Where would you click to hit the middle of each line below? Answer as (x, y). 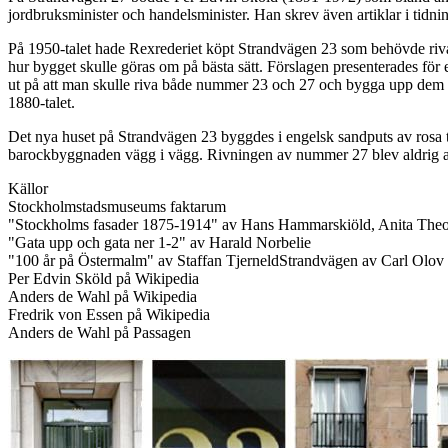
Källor (28, 188)
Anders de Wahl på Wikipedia (102, 296)
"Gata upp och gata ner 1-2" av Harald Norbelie (159, 242)
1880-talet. (41, 102)
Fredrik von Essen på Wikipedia (109, 314)
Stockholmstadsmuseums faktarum (117, 206)
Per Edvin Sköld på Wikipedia (103, 278)
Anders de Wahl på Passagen (99, 332)
